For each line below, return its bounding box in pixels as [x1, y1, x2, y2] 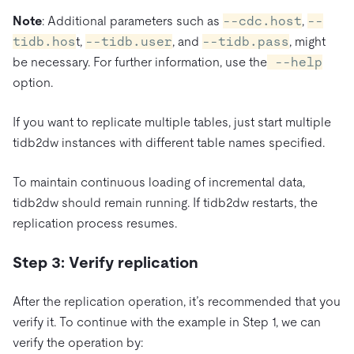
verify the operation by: [13, 334, 143, 350]
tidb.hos [13, 33, 76, 49]
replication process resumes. [13, 215, 177, 231]
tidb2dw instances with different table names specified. [13, 134, 328, 150]
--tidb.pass [202, 33, 289, 49]
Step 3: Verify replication [13, 253, 198, 271]
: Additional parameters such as [42, 13, 223, 28]
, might [289, 33, 326, 49]
